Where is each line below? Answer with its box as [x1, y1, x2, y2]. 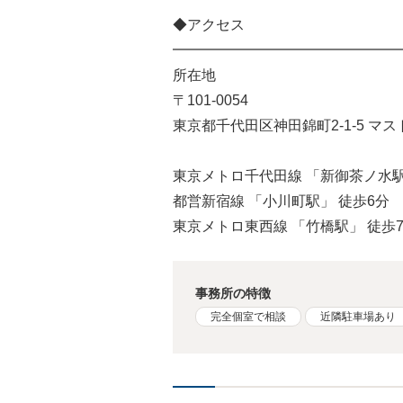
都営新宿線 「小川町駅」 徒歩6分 [173, 193, 390, 210]
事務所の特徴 [195, 286, 272, 301]
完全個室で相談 [210, 310, 287, 324]
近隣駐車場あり [320, 310, 397, 324]
